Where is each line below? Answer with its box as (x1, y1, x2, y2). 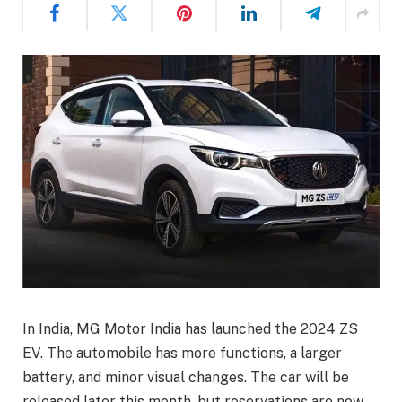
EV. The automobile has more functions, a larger (22, 345, 342, 363)
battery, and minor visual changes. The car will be (22, 369, 349, 387)
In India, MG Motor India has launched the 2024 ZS (22, 320, 358, 338)
